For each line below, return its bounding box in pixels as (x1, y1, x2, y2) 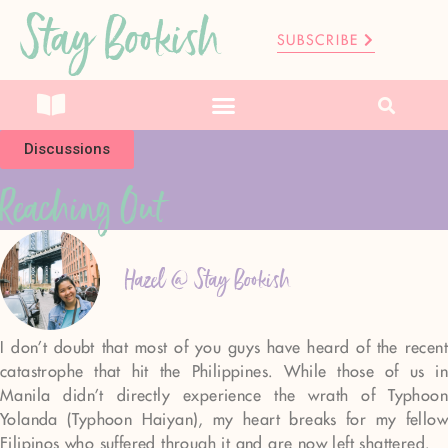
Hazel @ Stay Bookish (125, 261, 291, 300)
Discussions (24, 140, 110, 158)
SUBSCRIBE (277, 34, 359, 48)
